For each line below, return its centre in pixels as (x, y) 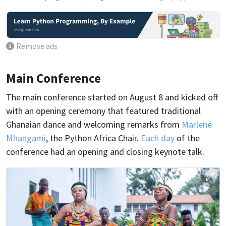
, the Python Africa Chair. (93, 138)
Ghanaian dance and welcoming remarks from (94, 125)
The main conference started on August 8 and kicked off (112, 97)
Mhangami (26, 138)
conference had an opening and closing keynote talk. (105, 152)
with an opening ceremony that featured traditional (103, 111)
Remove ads (37, 46)
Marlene (197, 125)
